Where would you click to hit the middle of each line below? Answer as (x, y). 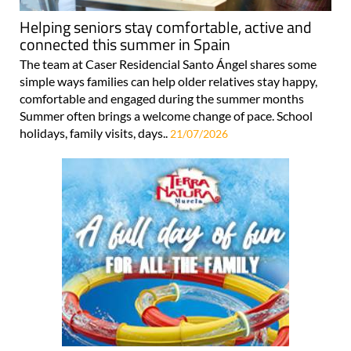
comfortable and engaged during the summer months (162, 98)
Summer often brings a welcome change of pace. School (166, 115)
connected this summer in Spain (125, 44)
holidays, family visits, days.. (95, 132)
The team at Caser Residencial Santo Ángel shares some (168, 63)
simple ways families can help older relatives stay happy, (168, 81)
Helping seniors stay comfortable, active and (166, 27)
